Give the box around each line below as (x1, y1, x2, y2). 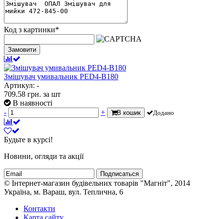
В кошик (117, 109, 141, 116)
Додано (153, 109, 174, 116)
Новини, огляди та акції (4, 152, 84, 160)
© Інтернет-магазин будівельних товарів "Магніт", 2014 (4, 178, 190, 187)
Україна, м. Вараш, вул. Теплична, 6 (4, 187, 123, 196)
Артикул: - (4, 81, 39, 89)
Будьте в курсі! (4, 135, 53, 144)
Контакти (23, 204, 55, 213)
